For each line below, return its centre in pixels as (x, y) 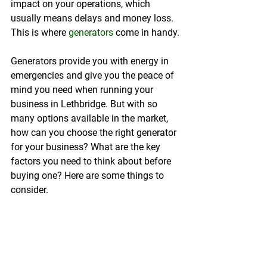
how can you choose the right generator (95, 133)
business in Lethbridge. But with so (85, 104)
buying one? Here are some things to (89, 176)
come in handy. (146, 32)
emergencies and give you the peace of (94, 75)
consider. (30, 190)
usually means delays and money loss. (93, 18)
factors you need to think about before (92, 161)
